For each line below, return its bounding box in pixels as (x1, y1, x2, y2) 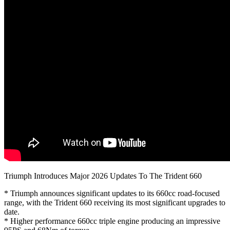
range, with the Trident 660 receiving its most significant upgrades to (4, 198, 225, 207)
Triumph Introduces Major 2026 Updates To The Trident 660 (4, 171, 202, 180)
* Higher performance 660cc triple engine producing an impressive (4, 216, 220, 225)
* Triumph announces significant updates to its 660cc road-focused (4, 188, 220, 198)
